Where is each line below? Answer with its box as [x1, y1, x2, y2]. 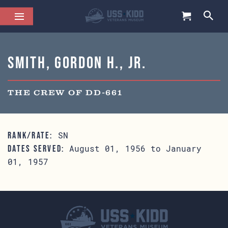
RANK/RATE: [8, 130, 53, 140]
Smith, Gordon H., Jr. [8, 53, 147, 72]
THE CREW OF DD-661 [8, 88, 123, 98]
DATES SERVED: [8, 144, 65, 154]
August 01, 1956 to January [64, 143, 202, 154]
